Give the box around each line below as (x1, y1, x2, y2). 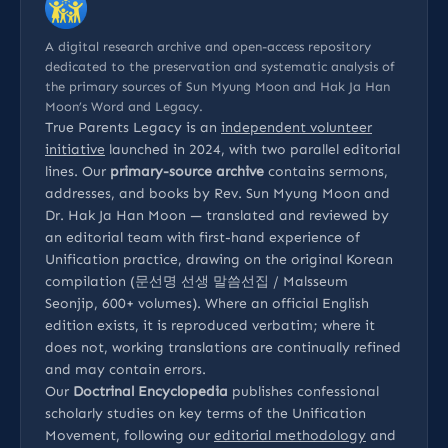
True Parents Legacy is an (45, 118, 221, 136)
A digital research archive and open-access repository (45, 38, 371, 54)
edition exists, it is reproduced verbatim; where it (45, 316, 375, 334)
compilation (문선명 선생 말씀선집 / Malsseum (45, 272, 348, 290)
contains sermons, (264, 162, 388, 180)
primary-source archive (110, 162, 264, 180)
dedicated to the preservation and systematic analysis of (45, 58, 395, 74)
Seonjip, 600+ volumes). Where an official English (45, 294, 369, 312)
